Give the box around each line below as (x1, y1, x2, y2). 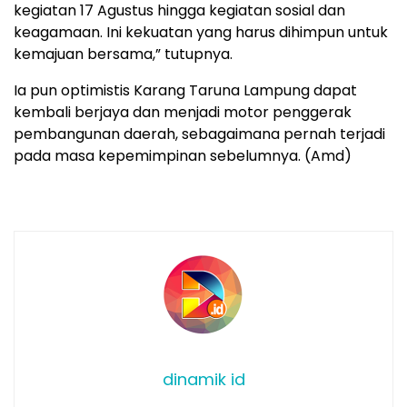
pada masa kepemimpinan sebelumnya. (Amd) (14, 145, 352, 167)
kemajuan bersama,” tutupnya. (14, 44, 233, 65)
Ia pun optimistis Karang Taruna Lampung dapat (14, 80, 357, 102)
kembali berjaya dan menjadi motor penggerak (14, 102, 352, 124)
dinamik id (162, 368, 245, 392)
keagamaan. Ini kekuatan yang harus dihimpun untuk (14, 22, 388, 44)
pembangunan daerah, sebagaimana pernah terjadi (14, 124, 385, 145)
